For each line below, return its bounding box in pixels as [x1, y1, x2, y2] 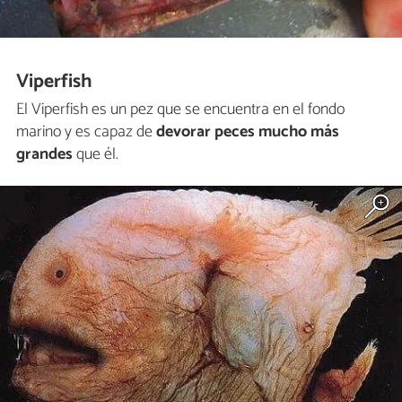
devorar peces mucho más [156, 118, 339, 145]
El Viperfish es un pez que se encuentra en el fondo [16, 95, 345, 123]
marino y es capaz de [16, 118, 156, 145]
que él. [73, 140, 118, 168]
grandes [16, 140, 73, 168]
